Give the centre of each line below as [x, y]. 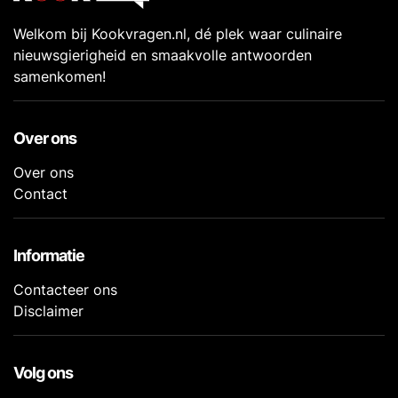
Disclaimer [48, 310]
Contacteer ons [65, 289]
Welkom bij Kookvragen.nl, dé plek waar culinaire [178, 33]
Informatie [49, 255]
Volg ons [43, 372]
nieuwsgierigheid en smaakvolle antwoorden [163, 55]
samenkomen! [60, 76]
